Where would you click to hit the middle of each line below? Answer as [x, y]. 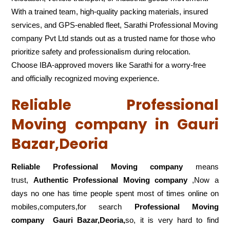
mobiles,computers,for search [73, 207]
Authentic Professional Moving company [110, 180]
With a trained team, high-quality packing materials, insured [110, 12]
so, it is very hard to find [172, 220]
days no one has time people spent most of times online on [115, 194]
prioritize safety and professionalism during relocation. [101, 52]
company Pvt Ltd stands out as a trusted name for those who [113, 39]
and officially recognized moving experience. [85, 79]
